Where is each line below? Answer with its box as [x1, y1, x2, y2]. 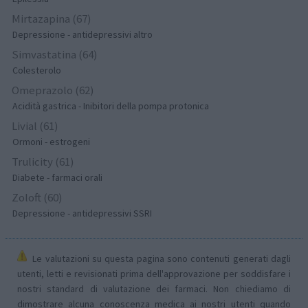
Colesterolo [12, 63, 62, 76]
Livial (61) [12, 118, 59, 133]
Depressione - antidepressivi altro [12, 27, 153, 41]
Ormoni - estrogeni [12, 135, 91, 148]
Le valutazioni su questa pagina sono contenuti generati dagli [29, 252, 291, 265]
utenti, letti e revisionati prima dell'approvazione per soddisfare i [17, 267, 291, 280]
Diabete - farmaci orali [12, 170, 103, 184]
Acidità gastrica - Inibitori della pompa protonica [12, 99, 210, 112]
